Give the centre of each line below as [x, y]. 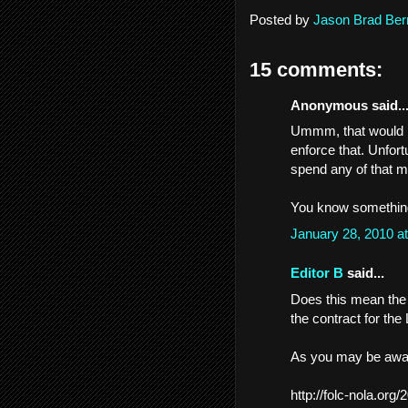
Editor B [317, 273]
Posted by [281, 19]
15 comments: [316, 69]
